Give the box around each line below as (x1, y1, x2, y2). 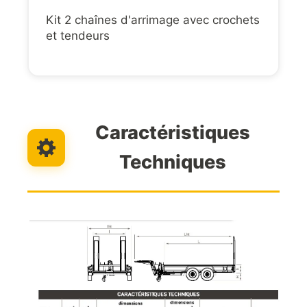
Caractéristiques (95, 121, 250, 145)
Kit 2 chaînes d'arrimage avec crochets (46, 13, 260, 27)
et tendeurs (46, 29, 110, 43)
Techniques (119, 151, 226, 174)
